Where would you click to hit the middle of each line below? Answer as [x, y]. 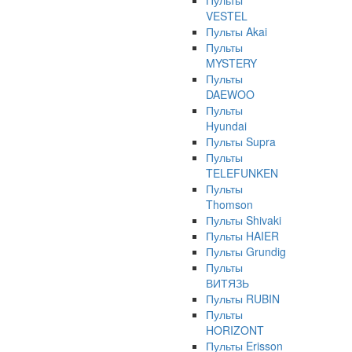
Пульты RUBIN [243, 299]
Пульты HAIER [242, 236]
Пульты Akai [236, 31]
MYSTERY [231, 63]
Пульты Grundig [246, 251]
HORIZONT [235, 330]
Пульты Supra [241, 141]
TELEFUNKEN [242, 173]
